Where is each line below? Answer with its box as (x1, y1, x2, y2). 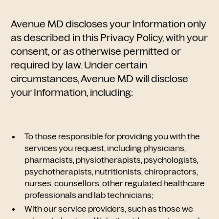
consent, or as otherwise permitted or (11, 45, 181, 57)
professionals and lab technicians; (24, 190, 156, 200)
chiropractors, (144, 167, 198, 176)
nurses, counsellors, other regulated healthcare (24, 178, 205, 188)
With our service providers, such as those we (24, 204, 194, 214)
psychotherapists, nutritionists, (24, 167, 143, 176)
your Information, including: (11, 87, 135, 98)
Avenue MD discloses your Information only (11, 18, 207, 30)
